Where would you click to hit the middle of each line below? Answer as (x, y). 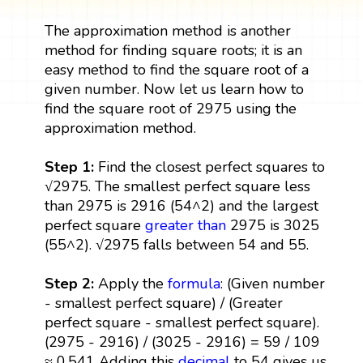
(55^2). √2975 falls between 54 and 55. (176, 244)
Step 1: (71, 167)
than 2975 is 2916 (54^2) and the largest (181, 205)
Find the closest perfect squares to (211, 167)
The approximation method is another (167, 30)
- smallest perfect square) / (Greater (163, 303)
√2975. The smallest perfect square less (177, 186)
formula (194, 283)
